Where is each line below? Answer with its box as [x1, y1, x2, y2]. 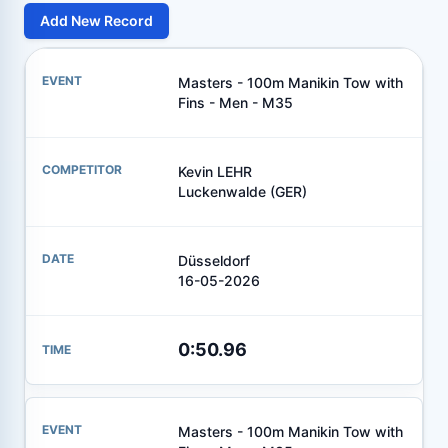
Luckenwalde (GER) [177, 182, 307, 200]
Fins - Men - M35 [177, 93, 293, 111]
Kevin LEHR [177, 162, 252, 180]
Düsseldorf [177, 251, 250, 269]
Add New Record [40, 11, 153, 29]
